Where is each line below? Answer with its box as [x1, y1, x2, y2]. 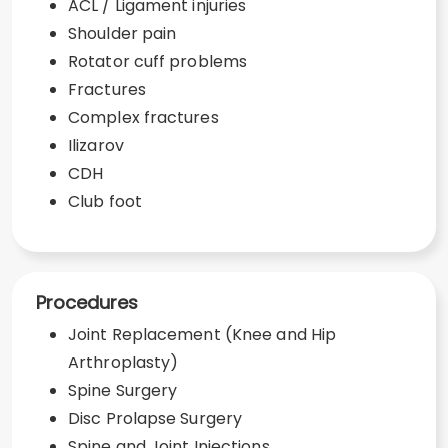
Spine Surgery [68, 379, 178, 402]
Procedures [36, 290, 138, 315]
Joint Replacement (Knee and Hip [68, 323, 337, 346]
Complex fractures [68, 106, 219, 129]
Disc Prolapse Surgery [68, 407, 243, 430]
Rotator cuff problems [68, 50, 248, 73]
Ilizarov [68, 134, 124, 157]
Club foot [68, 190, 142, 213]
